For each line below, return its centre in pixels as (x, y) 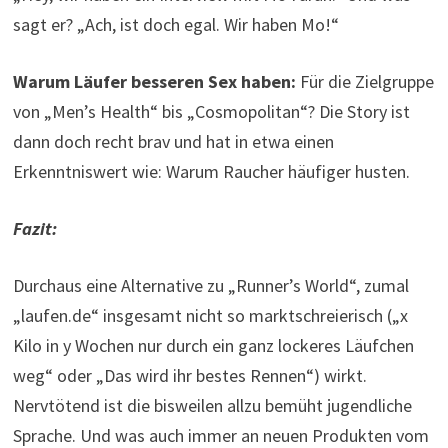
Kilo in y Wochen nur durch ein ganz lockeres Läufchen (213, 346)
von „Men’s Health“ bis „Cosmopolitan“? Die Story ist (211, 112)
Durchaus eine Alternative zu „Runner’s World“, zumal (210, 286)
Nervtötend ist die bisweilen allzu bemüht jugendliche (212, 406)
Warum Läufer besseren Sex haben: (154, 82)
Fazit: (34, 229)
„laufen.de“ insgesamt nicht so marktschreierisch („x (210, 316)
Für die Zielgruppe (364, 82)
